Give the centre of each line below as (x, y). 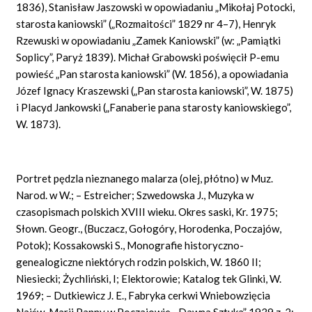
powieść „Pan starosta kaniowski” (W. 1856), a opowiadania (153, 73)
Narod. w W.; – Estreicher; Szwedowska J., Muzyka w (135, 195)
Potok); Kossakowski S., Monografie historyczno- (130, 245)
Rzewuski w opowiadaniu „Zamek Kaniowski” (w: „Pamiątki (149, 40)
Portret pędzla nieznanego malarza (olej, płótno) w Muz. (145, 178)
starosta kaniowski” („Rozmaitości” (97, 23)
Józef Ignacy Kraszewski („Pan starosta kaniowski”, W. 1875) (155, 90)
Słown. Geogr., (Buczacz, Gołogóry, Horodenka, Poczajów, (149, 228)
